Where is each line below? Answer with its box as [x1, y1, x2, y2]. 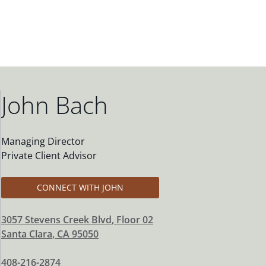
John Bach [1, 88, 108, 121]
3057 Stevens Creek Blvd [1, 213, 112, 226]
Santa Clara [1, 227, 52, 240]
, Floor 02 [112, 213, 153, 226]
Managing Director [1, 135, 85, 148]
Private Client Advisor [1, 149, 97, 162]
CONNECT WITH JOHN [37, 182, 123, 193]
